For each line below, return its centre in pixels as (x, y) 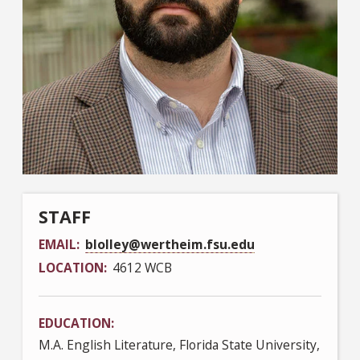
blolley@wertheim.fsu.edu (170, 244)
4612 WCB (142, 267)
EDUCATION (75, 323)
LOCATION (71, 267)
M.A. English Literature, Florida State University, (179, 344)
